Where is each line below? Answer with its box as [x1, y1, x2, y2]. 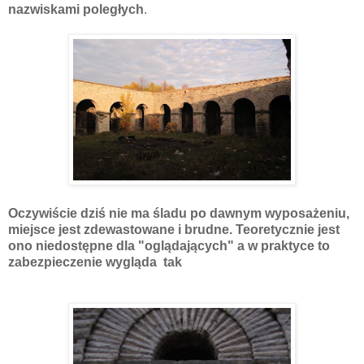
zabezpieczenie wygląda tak [8, 254, 188, 269]
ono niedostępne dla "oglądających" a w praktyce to [8, 238, 330, 253]
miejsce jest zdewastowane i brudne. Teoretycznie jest [8, 222, 340, 236]
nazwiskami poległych [8, 2, 144, 16]
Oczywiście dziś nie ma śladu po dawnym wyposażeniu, [8, 206, 349, 220]
